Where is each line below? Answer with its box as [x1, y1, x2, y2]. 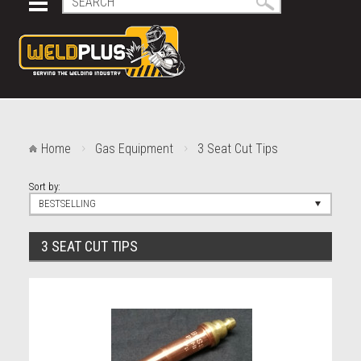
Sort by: [28, 180, 60, 193]
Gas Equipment [94, 141, 173, 156]
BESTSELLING [38, 197, 96, 210]
